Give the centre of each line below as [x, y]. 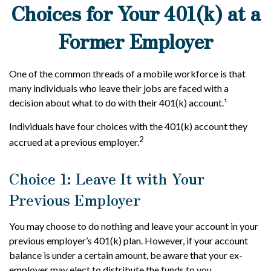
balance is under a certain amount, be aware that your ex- [126, 255]
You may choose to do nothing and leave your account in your [134, 226]
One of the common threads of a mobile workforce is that [127, 73]
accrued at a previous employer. [74, 142]
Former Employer [135, 41]
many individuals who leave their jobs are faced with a [119, 88]
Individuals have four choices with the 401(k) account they [128, 126]
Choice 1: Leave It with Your [107, 178]
